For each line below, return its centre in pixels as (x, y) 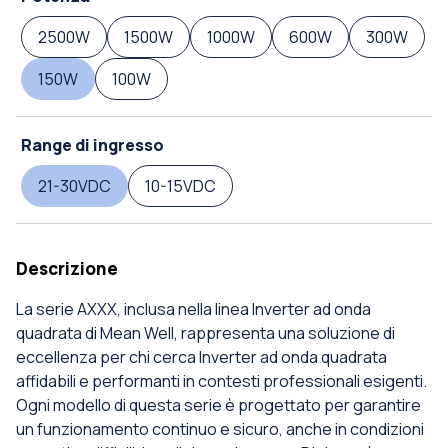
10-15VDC (180, 186)
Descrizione (67, 269)
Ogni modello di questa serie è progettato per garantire (218, 405)
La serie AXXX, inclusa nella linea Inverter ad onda (193, 309)
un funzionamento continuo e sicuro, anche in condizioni (220, 429)
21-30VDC (74, 186)
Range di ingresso (92, 145)
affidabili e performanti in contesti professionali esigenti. (221, 381)
